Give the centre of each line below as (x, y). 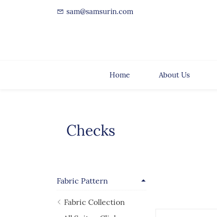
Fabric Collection (94, 202)
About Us (174, 75)
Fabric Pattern (82, 181)
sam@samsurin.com (100, 11)
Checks (91, 130)
